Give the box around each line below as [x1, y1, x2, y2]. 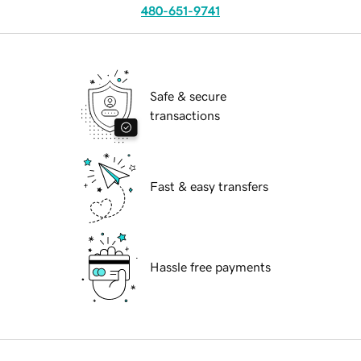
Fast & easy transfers [150, 180, 268, 193]
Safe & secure [150, 89, 226, 103]
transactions [150, 109, 220, 122]
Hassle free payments [150, 260, 271, 274]
